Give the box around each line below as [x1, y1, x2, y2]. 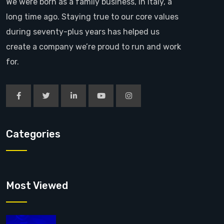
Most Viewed [6, 179, 68, 192]
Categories [6, 128, 60, 140]
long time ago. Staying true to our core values [6, 12, 178, 22]
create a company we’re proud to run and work [6, 42, 181, 52]
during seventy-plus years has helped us [6, 27, 159, 37]
